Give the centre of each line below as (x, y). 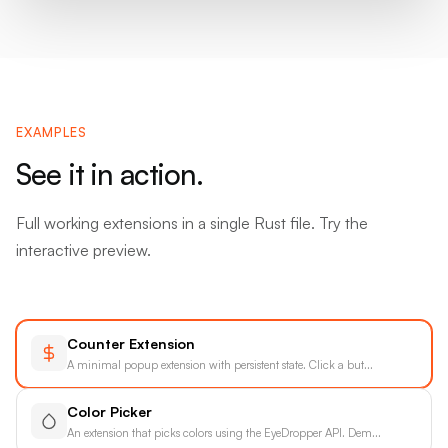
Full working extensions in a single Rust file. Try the (192, 223)
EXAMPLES (52, 131)
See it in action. (110, 173)
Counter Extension (131, 344)
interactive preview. (83, 250)
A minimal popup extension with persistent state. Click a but (216, 364)
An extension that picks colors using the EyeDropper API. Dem (220, 432)
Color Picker (110, 412)
